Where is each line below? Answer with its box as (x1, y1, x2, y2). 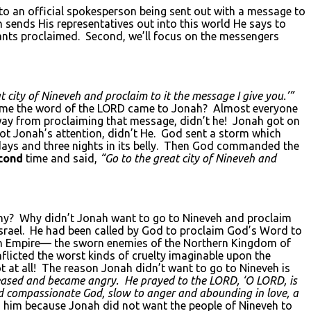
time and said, (23, 151, 100, 165)
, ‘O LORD (237, 274, 284, 287)
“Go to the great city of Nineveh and (100, 151, 276, 165)
